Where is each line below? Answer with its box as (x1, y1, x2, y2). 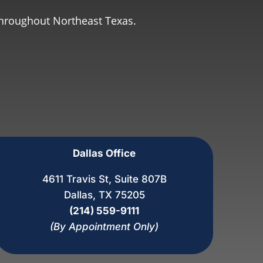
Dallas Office (73, 147, 136, 160)
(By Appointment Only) (50, 221, 159, 233)
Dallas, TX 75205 (63, 189, 145, 201)
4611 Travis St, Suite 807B (42, 173, 167, 186)
